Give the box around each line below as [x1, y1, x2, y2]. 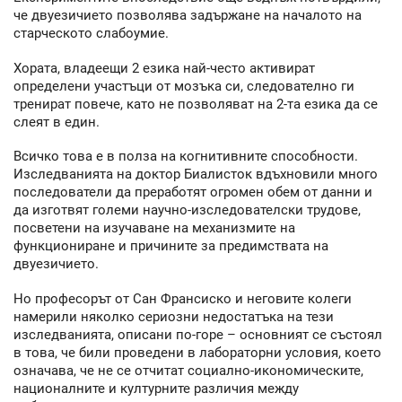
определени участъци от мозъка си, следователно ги [13, 77, 354, 94]
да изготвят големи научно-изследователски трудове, [13, 202, 361, 219]
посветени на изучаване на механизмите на [13, 220, 295, 237]
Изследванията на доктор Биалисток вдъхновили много [13, 166, 378, 183]
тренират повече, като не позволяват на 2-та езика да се [13, 95, 378, 112]
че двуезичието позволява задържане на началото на [13, 7, 362, 24]
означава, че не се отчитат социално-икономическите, [13, 362, 363, 379]
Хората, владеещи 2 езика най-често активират [13, 59, 315, 76]
